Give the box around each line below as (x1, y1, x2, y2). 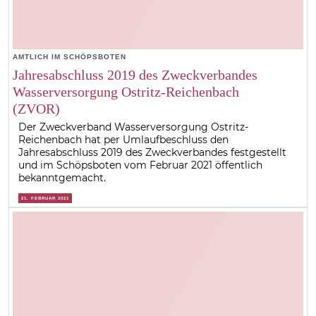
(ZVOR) (12, 101, 60, 117)
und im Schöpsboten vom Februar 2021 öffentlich (18, 159, 263, 172)
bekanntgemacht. (18, 171, 107, 185)
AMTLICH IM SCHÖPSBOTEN (12, 53, 126, 61)
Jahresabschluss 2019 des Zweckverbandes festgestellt (18, 146, 287, 159)
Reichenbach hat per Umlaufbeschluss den (18, 133, 229, 147)
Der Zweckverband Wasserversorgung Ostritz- (18, 121, 249, 134)
